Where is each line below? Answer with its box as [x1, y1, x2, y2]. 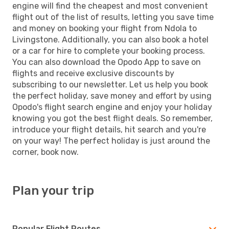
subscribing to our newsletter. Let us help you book [12, 79, 208, 89]
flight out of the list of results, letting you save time [12, 12, 214, 22]
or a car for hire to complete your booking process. [12, 45, 205, 56]
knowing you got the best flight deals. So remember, [12, 113, 213, 123]
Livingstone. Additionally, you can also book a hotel [12, 34, 209, 44]
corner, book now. [12, 147, 79, 157]
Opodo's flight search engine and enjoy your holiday [12, 102, 212, 112]
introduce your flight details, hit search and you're [12, 124, 206, 134]
